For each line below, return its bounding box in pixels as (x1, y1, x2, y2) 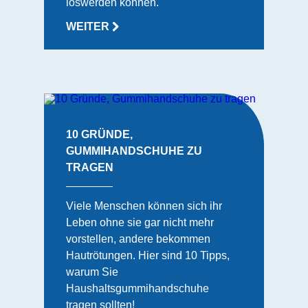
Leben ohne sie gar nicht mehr (66, 217, 214, 228)
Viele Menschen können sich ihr (66, 200, 222, 212)
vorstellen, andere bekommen (66, 233, 210, 245)
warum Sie (66, 266, 118, 278)
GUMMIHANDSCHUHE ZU (66, 145, 202, 157)
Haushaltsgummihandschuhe (66, 283, 209, 294)
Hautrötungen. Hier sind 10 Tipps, (66, 250, 230, 261)
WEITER (66, 21, 112, 32)
